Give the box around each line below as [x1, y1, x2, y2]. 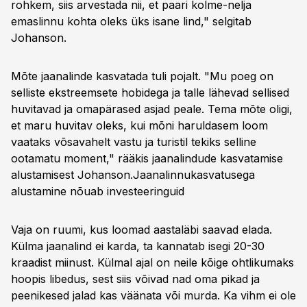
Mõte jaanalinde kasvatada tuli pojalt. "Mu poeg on [11, 69, 273, 83]
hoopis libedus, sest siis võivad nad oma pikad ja [11, 272, 260, 286]
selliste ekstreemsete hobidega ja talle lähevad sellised [11, 86, 289, 99]
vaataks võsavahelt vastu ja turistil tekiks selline [11, 135, 256, 149]
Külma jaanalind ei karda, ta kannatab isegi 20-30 [11, 239, 265, 253]
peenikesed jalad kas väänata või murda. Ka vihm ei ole [11, 288, 296, 302]
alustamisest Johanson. [11, 168, 133, 182]
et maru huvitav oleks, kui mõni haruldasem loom [11, 119, 268, 132]
